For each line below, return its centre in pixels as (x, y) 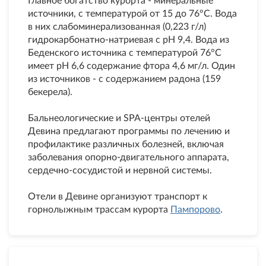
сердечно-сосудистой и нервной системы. (120, 170)
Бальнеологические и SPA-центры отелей (119, 118)
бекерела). (50, 92)
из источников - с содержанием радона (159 (124, 79)
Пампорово (195, 210)
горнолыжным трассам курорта (99, 210)
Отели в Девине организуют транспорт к (118, 197)
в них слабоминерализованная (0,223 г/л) (117, 27)
